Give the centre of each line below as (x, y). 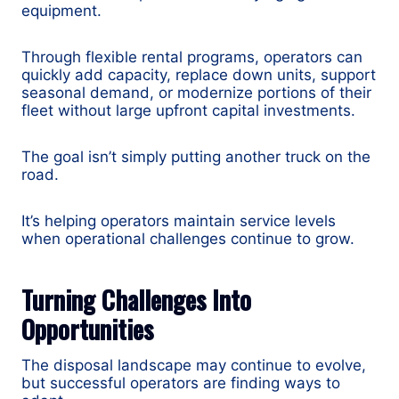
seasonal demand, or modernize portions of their (196, 93)
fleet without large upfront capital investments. (188, 111)
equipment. (61, 11)
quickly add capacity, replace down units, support (199, 75)
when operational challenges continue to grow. (188, 239)
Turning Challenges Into (136, 300)
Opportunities (87, 330)
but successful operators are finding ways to (181, 383)
